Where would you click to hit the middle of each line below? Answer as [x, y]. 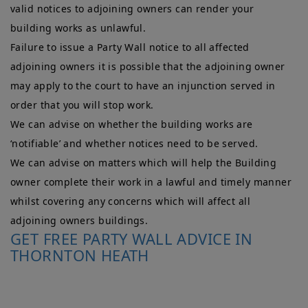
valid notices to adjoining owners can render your [132, 8]
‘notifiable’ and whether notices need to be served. [134, 143]
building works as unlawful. [78, 27]
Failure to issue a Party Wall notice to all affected [130, 47]
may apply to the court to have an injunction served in [143, 85]
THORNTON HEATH [80, 255]
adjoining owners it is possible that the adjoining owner [148, 66]
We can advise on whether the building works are [132, 124]
